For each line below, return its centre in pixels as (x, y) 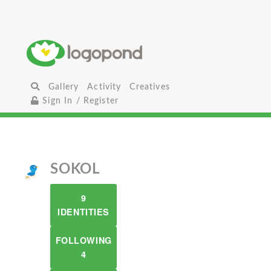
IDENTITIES (83, 212)
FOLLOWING (83, 240)
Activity (104, 87)
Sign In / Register (79, 101)
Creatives (150, 87)
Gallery (64, 87)
